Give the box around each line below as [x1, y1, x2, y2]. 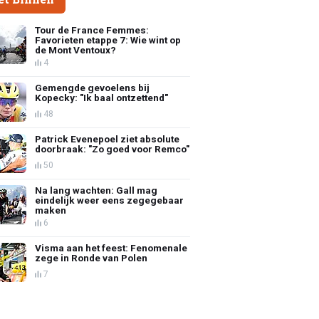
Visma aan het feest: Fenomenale [35, 241, 188, 253]
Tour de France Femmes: [35, 23, 150, 36]
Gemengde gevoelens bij [35, 81, 150, 93]
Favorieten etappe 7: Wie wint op [35, 33, 182, 46]
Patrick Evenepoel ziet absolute [35, 132, 180, 145]
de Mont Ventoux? [35, 43, 117, 56]
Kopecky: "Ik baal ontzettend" [35, 91, 169, 103]
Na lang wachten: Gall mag [35, 184, 158, 196]
